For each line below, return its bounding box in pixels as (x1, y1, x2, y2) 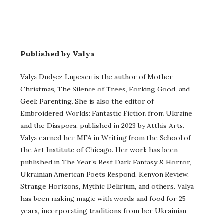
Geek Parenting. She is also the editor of (20, 96, 154, 106)
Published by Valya (20, 48, 94, 58)
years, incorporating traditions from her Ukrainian (20, 206, 186, 215)
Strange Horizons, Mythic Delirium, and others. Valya (20, 182, 194, 191)
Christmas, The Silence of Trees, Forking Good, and (20, 84, 190, 93)
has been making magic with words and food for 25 (20, 194, 186, 203)
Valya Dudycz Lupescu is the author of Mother (20, 72, 173, 81)
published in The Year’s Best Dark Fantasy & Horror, (20, 157, 191, 166)
